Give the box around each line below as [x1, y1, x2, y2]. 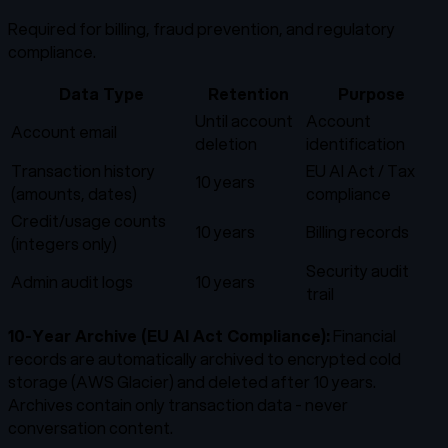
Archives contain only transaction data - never [8, 393, 348, 417]
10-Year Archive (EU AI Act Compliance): [8, 324, 330, 348]
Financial [330, 324, 396, 348]
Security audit [306, 259, 409, 283]
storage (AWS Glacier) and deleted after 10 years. [8, 370, 376, 394]
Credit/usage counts [11, 209, 166, 233]
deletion [195, 132, 257, 156]
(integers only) [11, 232, 117, 256]
